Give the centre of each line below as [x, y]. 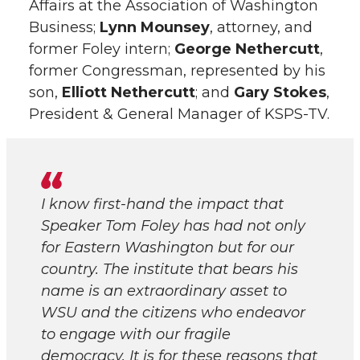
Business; [64, 27]
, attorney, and [261, 27]
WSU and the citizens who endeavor [174, 313]
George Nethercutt [247, 49]
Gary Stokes [280, 92]
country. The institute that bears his [170, 269]
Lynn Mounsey [155, 27]
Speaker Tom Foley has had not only [174, 226]
